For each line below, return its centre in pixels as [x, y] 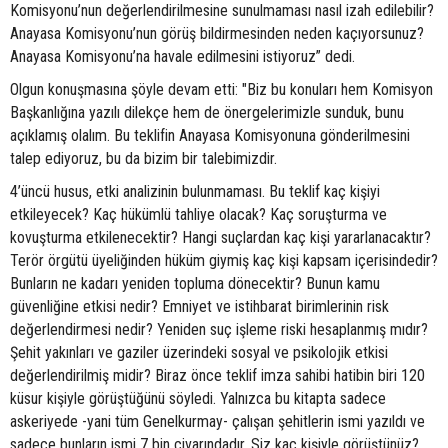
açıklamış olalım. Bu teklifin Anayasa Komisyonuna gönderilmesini [210, 136]
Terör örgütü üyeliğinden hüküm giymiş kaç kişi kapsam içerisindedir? [224, 261]
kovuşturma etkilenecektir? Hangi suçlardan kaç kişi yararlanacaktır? [220, 238]
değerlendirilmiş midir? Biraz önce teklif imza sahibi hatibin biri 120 [217, 376]
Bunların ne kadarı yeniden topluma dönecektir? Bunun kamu [195, 284]
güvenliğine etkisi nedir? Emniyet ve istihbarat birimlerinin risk [199, 307]
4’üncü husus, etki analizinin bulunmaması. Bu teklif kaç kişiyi [195, 192]
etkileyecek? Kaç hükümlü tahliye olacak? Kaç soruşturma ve [198, 215]
